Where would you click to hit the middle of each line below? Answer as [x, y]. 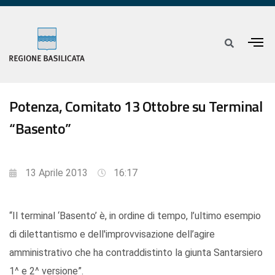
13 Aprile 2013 [56, 173]
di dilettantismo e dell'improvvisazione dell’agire [112, 234]
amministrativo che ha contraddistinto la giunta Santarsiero [136, 253]
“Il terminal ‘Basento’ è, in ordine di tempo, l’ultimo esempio [135, 216]
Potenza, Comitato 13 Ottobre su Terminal [136, 107]
